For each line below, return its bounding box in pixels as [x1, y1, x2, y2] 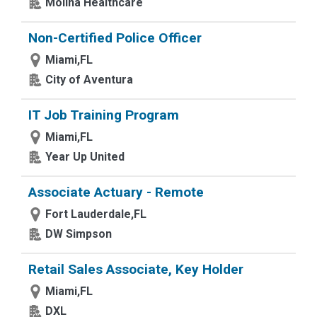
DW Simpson [45, 227, 112, 241]
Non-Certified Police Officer [28, 30, 202, 46]
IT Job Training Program [28, 107, 179, 123]
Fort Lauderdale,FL [45, 207, 146, 221]
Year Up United [45, 150, 125, 163]
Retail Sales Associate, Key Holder [28, 261, 243, 277]
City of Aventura [45, 73, 133, 86]
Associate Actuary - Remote [28, 184, 204, 200]
